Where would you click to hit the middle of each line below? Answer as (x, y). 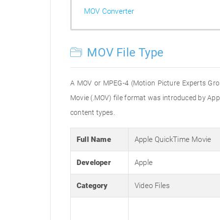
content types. (93, 112)
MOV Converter (109, 11)
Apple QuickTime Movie (173, 139)
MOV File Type (124, 53)
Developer (94, 163)
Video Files (152, 186)
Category (92, 186)
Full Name (94, 139)
